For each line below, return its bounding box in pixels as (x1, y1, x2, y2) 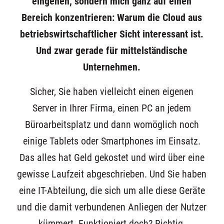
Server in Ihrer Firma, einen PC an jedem (32, 102, 191, 114)
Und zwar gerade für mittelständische (36, 44, 188, 56)
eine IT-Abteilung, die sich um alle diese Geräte (18, 185, 205, 197)
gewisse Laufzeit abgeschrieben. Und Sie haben (17, 168, 207, 180)
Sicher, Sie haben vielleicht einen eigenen (30, 86, 194, 98)
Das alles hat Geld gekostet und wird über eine (19, 152, 204, 164)
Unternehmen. (83, 61, 141, 73)
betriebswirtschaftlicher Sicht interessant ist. (20, 28, 204, 40)
